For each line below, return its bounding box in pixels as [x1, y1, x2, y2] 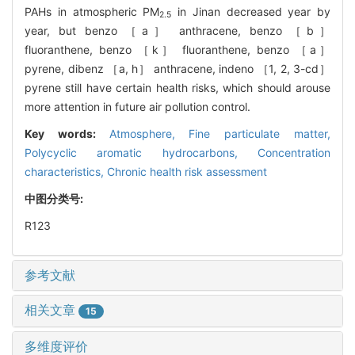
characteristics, [25, 164, 107, 178]
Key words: [25, 126, 109, 140]
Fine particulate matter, [189, 126, 331, 140]
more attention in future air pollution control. [25, 99, 250, 113]
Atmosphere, [109, 126, 189, 140]
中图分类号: [25, 191, 86, 205]
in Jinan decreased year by [171, 4, 330, 18]
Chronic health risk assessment [107, 164, 267, 178]
